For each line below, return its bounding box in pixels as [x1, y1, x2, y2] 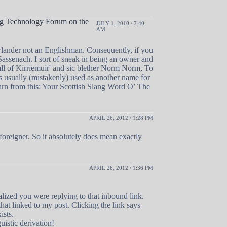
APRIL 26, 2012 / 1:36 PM [89, 164, 153, 171]
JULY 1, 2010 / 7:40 [96, 20, 145, 26]
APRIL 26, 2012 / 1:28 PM [89, 114, 153, 121]
